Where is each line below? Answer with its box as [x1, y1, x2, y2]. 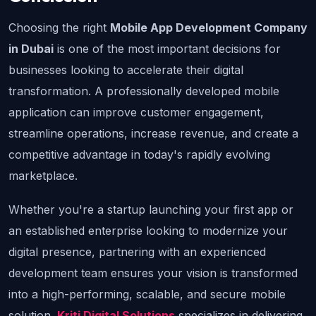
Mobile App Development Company [110, 20, 308, 35]
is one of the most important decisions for [54, 42, 281, 56]
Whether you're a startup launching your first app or [8, 202, 293, 217]
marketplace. [8, 169, 78, 183]
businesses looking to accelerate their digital [8, 63, 243, 78]
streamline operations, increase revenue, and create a [8, 126, 298, 141]
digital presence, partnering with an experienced [8, 245, 266, 260]
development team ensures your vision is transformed [8, 266, 298, 281]
